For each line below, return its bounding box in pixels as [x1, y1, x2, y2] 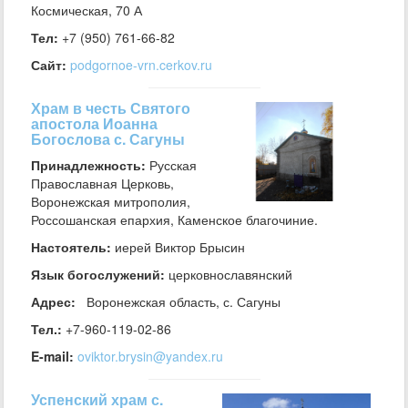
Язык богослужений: [31, 265, 165, 283]
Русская [146, 156, 197, 174]
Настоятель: [31, 238, 111, 256]
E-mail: [31, 347, 74, 365]
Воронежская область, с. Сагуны [76, 292, 280, 311]
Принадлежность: [31, 156, 146, 174]
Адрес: [31, 292, 76, 311]
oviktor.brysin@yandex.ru [77, 347, 223, 365]
